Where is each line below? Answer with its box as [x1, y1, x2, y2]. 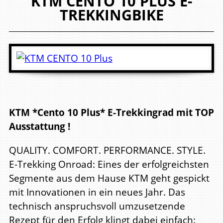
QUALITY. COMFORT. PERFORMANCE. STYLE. [9, 143, 206, 157]
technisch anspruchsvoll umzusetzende [9, 199, 185, 213]
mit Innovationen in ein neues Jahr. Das [9, 185, 185, 199]
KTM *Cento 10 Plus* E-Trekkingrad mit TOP [9, 106, 214, 119]
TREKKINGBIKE [59, 4, 164, 24]
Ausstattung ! [9, 119, 70, 133]
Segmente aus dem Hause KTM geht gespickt [9, 171, 210, 185]
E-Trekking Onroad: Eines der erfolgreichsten [9, 157, 209, 171]
